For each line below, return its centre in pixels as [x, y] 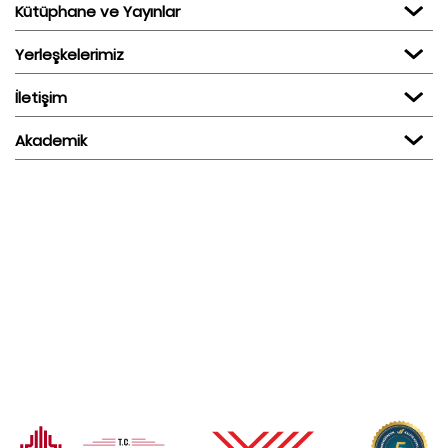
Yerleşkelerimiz [74, 55]
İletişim [42, 98]
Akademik [56, 141]
